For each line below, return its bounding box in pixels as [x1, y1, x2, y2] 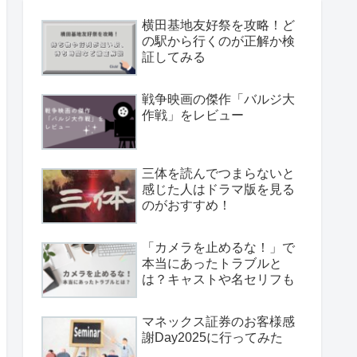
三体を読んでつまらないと [142, 167, 295, 181]
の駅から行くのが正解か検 [142, 33, 295, 48]
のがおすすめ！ [142, 198, 231, 213]
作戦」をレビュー [142, 108, 244, 123]
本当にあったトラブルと [142, 257, 282, 271]
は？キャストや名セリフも [142, 273, 295, 287]
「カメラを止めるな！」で [142, 241, 295, 255]
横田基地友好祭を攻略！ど [142, 18, 295, 32]
